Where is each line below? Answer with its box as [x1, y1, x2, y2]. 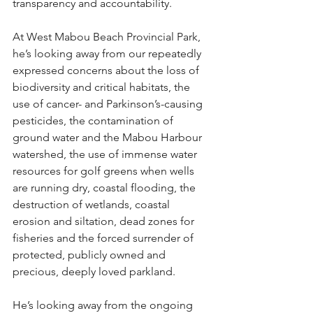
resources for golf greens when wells [13, 164, 197, 177]
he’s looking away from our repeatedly [13, 47, 204, 60]
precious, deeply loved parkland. [13, 265, 175, 278]
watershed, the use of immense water [13, 147, 200, 161]
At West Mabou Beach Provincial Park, [13, 30, 203, 43]
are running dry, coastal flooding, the [13, 181, 198, 194]
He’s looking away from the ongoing [13, 298, 196, 312]
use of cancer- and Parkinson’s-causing [13, 97, 205, 110]
